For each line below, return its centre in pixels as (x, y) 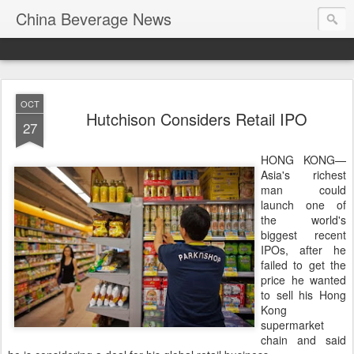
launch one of (303, 205)
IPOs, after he (303, 250)
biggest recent (303, 235)
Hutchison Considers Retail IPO (197, 119)
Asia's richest (303, 175)
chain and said (303, 340)
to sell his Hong (303, 295)
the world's (303, 220)
